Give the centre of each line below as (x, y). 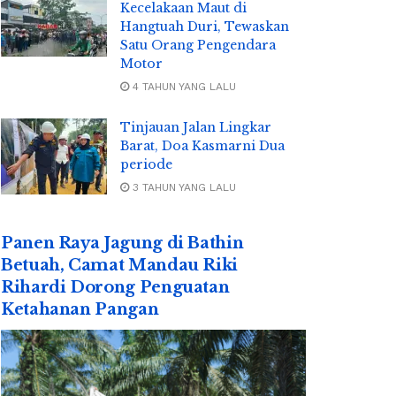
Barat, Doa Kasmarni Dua (202, 146)
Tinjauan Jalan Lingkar (196, 127)
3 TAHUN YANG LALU (183, 187)
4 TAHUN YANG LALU (183, 87)
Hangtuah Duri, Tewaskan (205, 27)
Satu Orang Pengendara (198, 45)
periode (146, 164)
